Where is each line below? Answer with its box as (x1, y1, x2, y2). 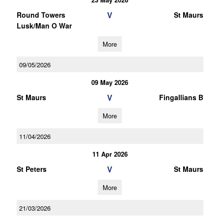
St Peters (16, 164, 47, 174)
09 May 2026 (91, 78, 129, 87)
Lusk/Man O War (16, 21, 72, 30)
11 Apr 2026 (92, 149, 128, 159)
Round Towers (16, 10, 65, 20)
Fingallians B (159, 92, 203, 102)
